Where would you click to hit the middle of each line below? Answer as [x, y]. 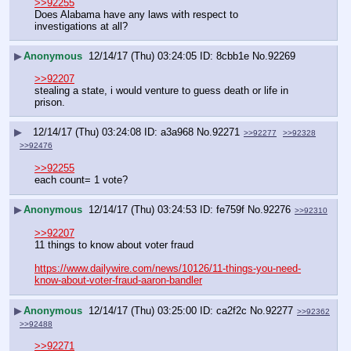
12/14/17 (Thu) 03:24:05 [143, 56]
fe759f [230, 210]
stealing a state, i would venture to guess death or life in [161, 90]
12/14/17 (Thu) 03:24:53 [143, 210]
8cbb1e [233, 56]
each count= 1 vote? [81, 179]
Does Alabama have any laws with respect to [136, 14]
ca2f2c [232, 310]
